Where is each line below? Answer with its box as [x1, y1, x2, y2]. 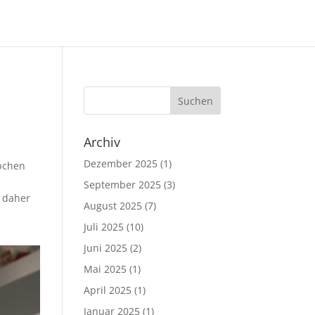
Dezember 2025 [84, 157, 158, 170]
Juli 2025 [84, 220, 124, 233]
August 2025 [84, 199, 143, 212]
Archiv [84, 134, 121, 150]
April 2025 [84, 283, 132, 297]
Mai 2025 [84, 262, 127, 276]
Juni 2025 [84, 241, 128, 255]
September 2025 [84, 178, 162, 191]
